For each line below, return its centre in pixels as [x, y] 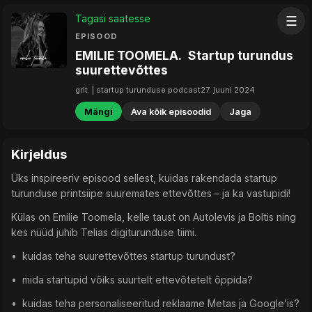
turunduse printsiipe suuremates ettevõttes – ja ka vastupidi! [151, 194]
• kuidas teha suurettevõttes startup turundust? [123, 256]
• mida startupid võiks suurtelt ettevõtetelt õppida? [132, 280]
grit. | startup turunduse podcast [138, 89]
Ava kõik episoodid [171, 111]
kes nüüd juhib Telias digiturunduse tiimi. [104, 233]
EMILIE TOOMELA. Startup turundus [184, 56]
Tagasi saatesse [113, 18]
